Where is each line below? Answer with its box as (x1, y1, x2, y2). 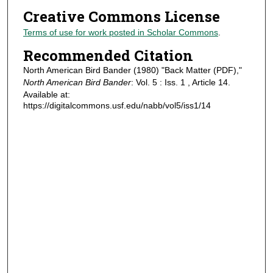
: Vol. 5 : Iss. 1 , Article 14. (130, 77, 230, 87)
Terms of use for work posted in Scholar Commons (23, 27, 218, 38)
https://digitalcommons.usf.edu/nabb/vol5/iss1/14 (23, 100, 211, 110)
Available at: (23, 89, 70, 99)
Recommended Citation (23, 45, 193, 65)
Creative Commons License (23, 7, 220, 27)
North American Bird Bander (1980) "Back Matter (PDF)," (23, 65, 242, 75)
